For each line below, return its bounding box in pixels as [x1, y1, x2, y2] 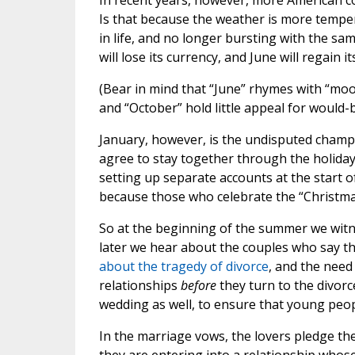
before [180, 277, 216, 295]
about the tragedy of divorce [98, 258, 269, 276]
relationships [98, 277, 181, 295]
